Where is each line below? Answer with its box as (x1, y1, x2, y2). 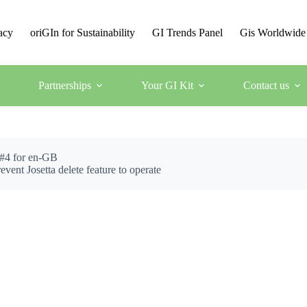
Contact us (243, 79, 289, 91)
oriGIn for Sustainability (30, 26, 136, 38)
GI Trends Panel (152, 26, 223, 38)
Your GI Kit (140, 79, 193, 91)
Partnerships (38, 79, 91, 91)
